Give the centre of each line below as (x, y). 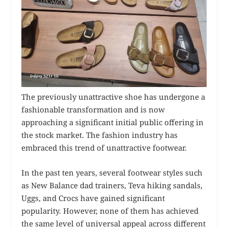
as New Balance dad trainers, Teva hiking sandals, (112, 185)
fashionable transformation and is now (93, 109)
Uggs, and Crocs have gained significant (93, 198)
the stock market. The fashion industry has (100, 135)
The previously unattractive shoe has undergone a (113, 96)
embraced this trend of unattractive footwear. (104, 147)
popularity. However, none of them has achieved (110, 210)
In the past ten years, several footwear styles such (112, 172)
